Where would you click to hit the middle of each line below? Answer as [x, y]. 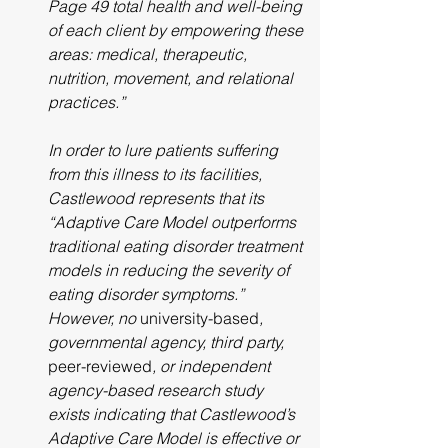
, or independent [213, 366]
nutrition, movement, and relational [172, 78]
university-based [199, 318]
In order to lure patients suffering [165, 150]
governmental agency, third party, [168, 342]
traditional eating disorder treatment [177, 246]
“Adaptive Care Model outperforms [174, 222]
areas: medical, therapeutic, [149, 54]
